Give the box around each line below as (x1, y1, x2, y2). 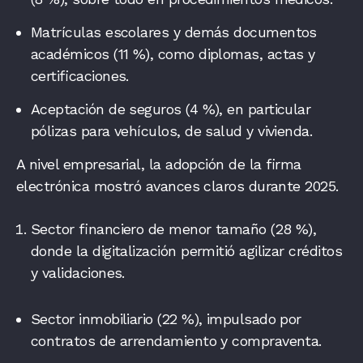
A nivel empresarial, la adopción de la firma (16, 155, 301, 173)
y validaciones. (31, 263, 125, 281)
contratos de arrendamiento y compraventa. (31, 331, 322, 349)
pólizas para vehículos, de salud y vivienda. (31, 122, 313, 139)
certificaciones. (31, 66, 129, 84)
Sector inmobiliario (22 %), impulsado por (31, 310, 301, 327)
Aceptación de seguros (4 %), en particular (31, 100, 311, 117)
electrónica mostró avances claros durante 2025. (16, 177, 339, 194)
